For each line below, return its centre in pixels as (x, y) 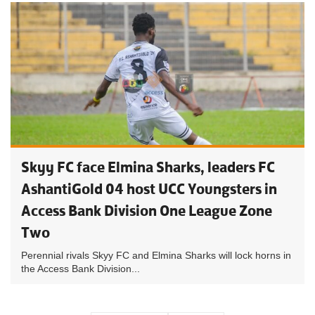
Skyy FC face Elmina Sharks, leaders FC (148, 167)
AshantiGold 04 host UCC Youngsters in (149, 189)
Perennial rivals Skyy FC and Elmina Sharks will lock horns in (156, 255)
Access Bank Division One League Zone (147, 211)
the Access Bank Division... (81, 269)
